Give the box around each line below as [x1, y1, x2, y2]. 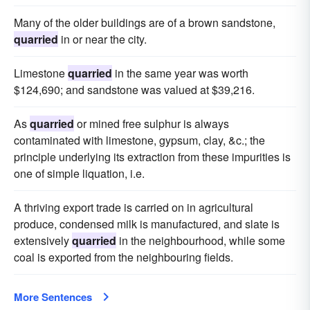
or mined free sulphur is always [74, 115, 229, 131]
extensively [14, 232, 72, 248]
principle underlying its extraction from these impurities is [14, 148, 291, 165]
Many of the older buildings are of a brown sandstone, [14, 14, 275, 30]
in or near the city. [58, 30, 147, 47]
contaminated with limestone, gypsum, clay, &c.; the [14, 131, 265, 148]
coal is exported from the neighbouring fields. [14, 248, 233, 265]
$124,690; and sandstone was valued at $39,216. [14, 81, 255, 98]
